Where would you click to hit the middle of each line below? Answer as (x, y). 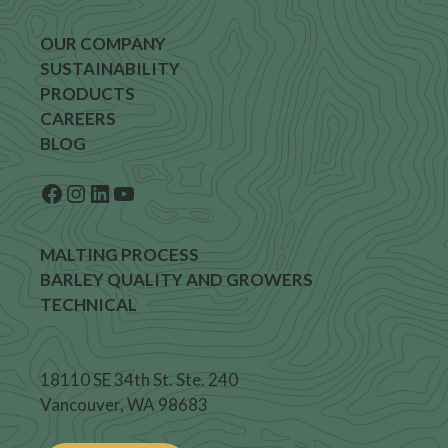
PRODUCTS (87, 93)
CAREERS (78, 118)
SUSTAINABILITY (110, 68)
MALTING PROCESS (119, 254)
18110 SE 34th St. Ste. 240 (139, 379)
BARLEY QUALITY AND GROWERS (176, 279)
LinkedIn (94, 191)
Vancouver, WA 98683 (124, 404)
